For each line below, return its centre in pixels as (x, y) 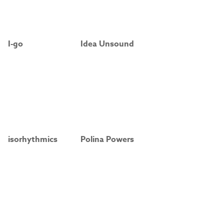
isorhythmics (33, 140)
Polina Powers (107, 140)
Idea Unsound (107, 44)
